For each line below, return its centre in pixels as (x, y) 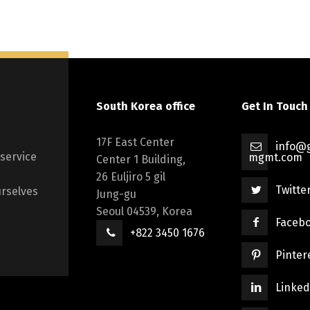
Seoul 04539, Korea (144, 212)
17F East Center (135, 143)
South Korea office (146, 107)
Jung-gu (116, 194)
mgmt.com (275, 158)
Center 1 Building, (141, 160)
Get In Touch (275, 107)
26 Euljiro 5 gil (131, 177)
